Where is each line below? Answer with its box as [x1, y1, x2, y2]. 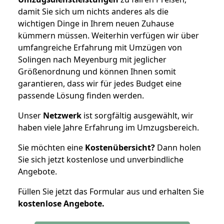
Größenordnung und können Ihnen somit [18, 65, 176, 77]
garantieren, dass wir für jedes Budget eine [18, 77, 181, 89]
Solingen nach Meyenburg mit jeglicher [18, 53, 166, 65]
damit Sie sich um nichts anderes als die [18, 5, 168, 17]
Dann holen [155, 141, 201, 153]
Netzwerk [43, 109, 81, 121]
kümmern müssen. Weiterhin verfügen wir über [18, 29, 199, 41]
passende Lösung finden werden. [18, 89, 144, 101]
